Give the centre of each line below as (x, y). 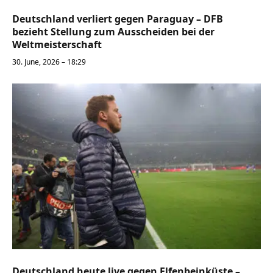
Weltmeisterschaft (57, 44)
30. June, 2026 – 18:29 (49, 62)
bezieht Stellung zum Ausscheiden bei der (113, 31)
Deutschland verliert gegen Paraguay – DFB (118, 19)
